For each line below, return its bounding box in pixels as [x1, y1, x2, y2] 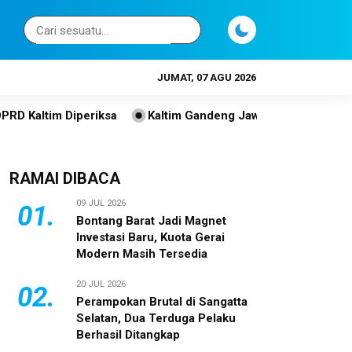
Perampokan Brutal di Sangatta [76, 295, 247, 309]
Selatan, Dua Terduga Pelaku [76, 311, 236, 325]
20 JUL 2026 [76, 279, 126, 289]
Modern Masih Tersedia [76, 247, 207, 261]
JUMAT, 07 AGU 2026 [157, 71, 256, 83]
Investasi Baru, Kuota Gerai [76, 230, 225, 244]
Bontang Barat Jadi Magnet [76, 214, 226, 228]
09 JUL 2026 [76, 198, 126, 208]
